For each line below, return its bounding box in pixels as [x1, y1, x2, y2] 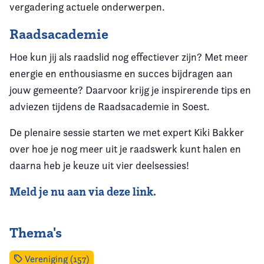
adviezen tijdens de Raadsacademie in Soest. [9, 100, 210, 113]
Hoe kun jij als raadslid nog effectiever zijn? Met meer [9, 50, 248, 63]
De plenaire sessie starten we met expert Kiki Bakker [9, 126, 244, 138]
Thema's [9, 223, 62, 242]
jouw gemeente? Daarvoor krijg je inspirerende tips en [9, 83, 251, 96]
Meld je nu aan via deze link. [9, 183, 156, 199]
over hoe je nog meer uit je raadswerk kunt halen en [9, 142, 241, 155]
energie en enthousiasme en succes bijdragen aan [9, 67, 233, 80]
